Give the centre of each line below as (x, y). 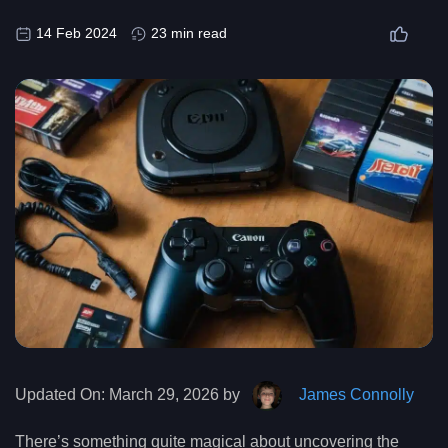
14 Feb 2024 (76, 33)
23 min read (189, 33)
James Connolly (350, 395)
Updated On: (60, 395)
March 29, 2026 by (174, 395)
